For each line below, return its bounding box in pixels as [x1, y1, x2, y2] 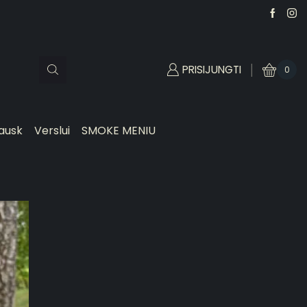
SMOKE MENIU [82, 123, 156, 139]
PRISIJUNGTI [182, 62, 242, 77]
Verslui [34, 123, 71, 139]
